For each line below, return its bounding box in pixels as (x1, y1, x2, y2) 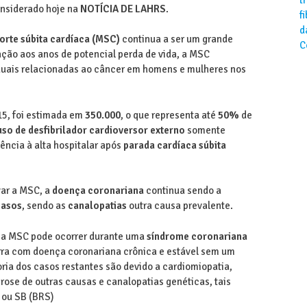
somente (186, 123, 225, 136)
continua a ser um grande (119, 33, 233, 46)
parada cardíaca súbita (123, 138, 226, 151)
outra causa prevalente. (126, 199, 233, 212)
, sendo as (21, 199, 68, 212)
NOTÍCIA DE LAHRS (79, 2, 166, 15)
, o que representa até (120, 108, 218, 121)
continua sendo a (143, 184, 221, 197)
